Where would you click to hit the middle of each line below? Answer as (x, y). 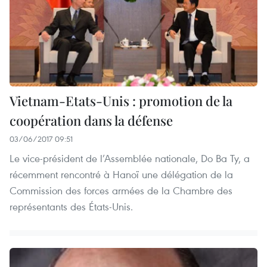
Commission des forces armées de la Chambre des (121, 190)
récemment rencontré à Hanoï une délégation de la (121, 174)
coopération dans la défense (91, 120)
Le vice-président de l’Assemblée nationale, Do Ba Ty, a (130, 158)
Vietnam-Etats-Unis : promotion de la (121, 100)
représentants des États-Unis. (71, 206)
